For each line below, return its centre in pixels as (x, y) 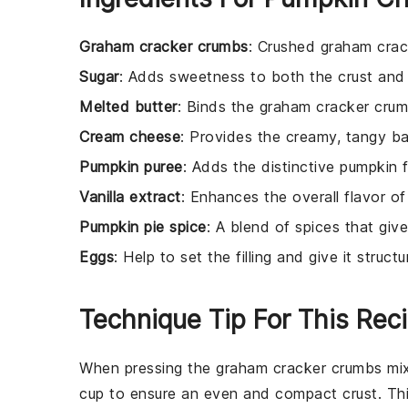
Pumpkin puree (131, 166)
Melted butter (128, 106)
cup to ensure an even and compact (211, 393)
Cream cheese (130, 136)
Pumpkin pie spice (143, 226)
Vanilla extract (130, 196)
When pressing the (148, 367)
